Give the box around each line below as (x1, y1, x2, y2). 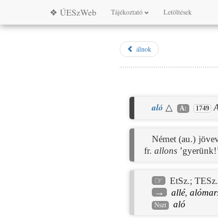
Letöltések (163, 7, 192, 17)
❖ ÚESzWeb (50, 6, 96, 18)
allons (154, 145, 177, 156)
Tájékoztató (111, 7, 145, 17)
